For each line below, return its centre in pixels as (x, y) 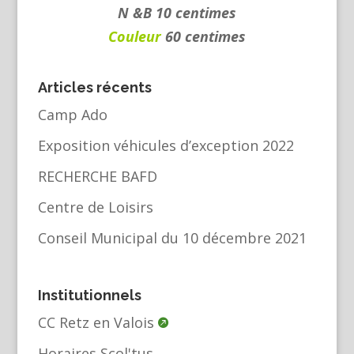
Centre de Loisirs (95, 207)
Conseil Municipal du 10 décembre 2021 (172, 237)
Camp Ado (72, 114)
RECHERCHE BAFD (97, 176)
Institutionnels (89, 296)
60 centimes (203, 37)
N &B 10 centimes (177, 13)
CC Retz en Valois (96, 323)
